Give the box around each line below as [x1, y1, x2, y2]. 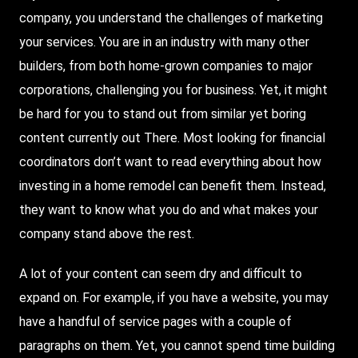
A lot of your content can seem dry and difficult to [19, 266, 302, 282]
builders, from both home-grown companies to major [19, 58, 312, 74]
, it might [279, 82, 328, 98]
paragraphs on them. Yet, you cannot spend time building [19, 338, 335, 354]
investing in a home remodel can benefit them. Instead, [19, 178, 326, 194]
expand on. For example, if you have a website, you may [19, 290, 328, 306]
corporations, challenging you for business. [19, 82, 260, 98]
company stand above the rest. [19, 226, 194, 242]
